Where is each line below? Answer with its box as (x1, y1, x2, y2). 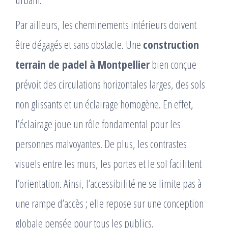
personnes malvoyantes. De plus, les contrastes (15, 136, 187, 152)
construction (143, 37, 199, 52)
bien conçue (150, 56, 196, 72)
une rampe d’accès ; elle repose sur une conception (15, 195, 204, 211)
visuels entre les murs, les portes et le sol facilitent (15, 156, 202, 172)
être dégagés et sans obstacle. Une (15, 37, 143, 52)
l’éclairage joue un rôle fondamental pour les (15, 116, 181, 132)
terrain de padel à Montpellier (15, 56, 150, 72)
